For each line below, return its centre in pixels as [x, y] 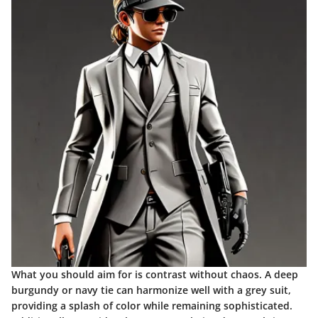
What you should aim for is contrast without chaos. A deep [155, 275]
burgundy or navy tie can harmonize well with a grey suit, [151, 290]
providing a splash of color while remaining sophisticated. [152, 306]
